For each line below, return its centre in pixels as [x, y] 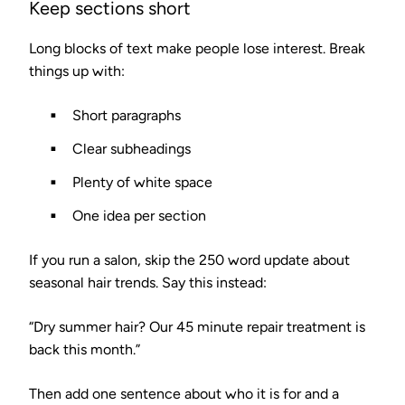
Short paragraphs [127, 115]
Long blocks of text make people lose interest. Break [197, 48]
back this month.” [85, 349]
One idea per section [139, 215]
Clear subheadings [132, 148]
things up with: [77, 71]
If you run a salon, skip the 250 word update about [189, 259]
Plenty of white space [142, 182]
